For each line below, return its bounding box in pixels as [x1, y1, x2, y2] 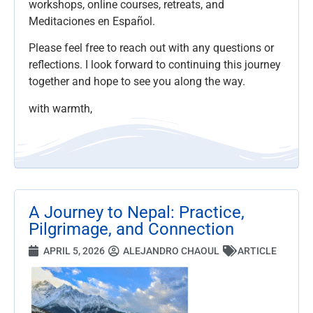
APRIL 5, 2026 [43, 245, 105, 256]
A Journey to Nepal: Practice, [29, 203, 245, 223]
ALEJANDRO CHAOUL [123, 245, 219, 256]
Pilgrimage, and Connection [29, 219, 234, 240]
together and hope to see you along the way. [29, 75, 245, 89]
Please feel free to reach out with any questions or [29, 41, 274, 55]
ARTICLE [238, 245, 277, 256]
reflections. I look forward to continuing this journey [29, 58, 281, 72]
